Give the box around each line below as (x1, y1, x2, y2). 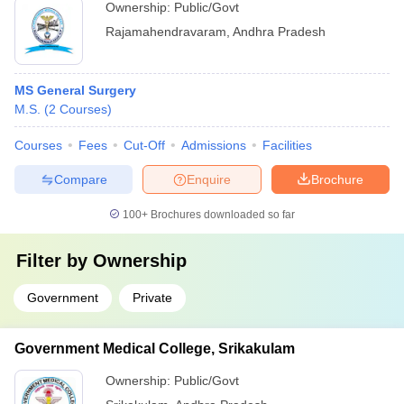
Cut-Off (124, 138, 165, 152)
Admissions (181, 138, 246, 152)
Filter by (16, 251, 93, 271)
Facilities (262, 138, 312, 152)
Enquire (187, 171, 231, 187)
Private (133, 290, 172, 305)
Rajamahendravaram (106, 24, 226, 39)
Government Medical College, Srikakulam (14, 341, 295, 356)
